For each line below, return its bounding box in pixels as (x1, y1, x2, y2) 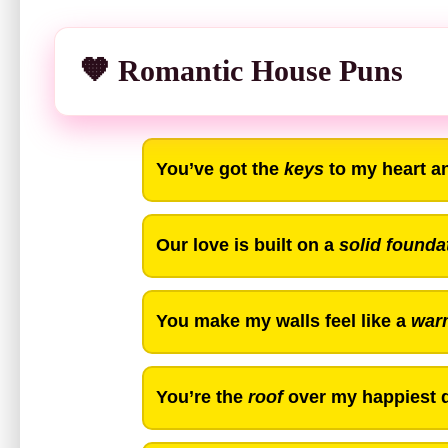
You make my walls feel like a (156, 311, 411, 332)
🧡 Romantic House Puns (80, 53, 403, 88)
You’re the (156, 387, 248, 408)
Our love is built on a (156, 235, 339, 256)
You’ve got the (156, 159, 284, 180)
